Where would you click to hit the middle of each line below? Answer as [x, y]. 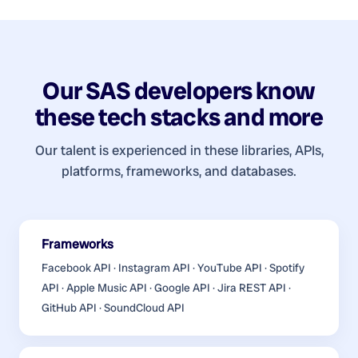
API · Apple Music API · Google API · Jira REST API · [166, 288]
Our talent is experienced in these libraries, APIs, [179, 151]
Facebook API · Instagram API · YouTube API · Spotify [173, 268]
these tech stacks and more [179, 117]
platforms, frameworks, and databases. [179, 171]
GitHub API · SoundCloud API [113, 308]
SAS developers [169, 91]
